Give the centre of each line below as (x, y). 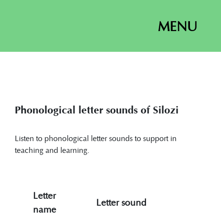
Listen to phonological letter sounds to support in (96, 138)
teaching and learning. (52, 150)
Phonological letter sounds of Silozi (97, 110)
